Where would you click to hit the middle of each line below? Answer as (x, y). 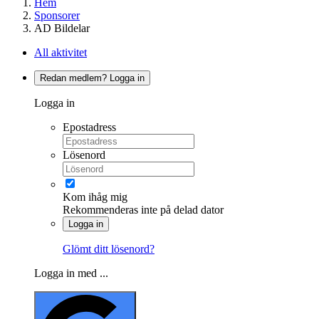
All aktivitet (61, 52)
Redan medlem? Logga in (92, 78)
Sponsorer (57, 15)
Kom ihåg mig (95, 197)
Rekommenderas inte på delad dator (143, 209)
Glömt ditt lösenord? (109, 249)
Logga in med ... (71, 273)
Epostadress (89, 127)
